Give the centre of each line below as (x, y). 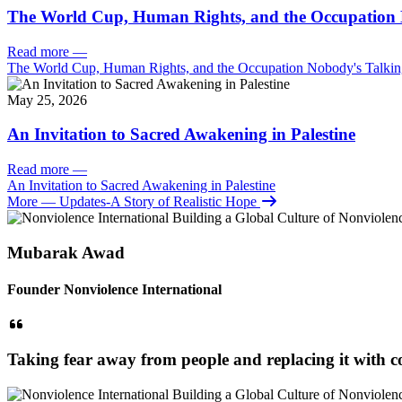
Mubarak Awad (66, 252)
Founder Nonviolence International (114, 290)
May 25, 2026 (47, 100)
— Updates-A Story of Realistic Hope (149, 202)
